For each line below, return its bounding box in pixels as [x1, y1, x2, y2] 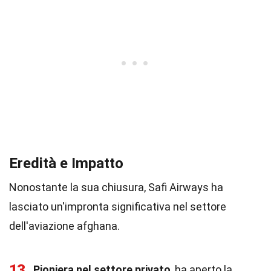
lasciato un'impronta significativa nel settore [9, 200, 226, 213]
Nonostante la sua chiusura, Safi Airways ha [9, 181, 223, 194]
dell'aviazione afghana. [9, 220, 120, 232]
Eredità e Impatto [9, 155, 123, 172]
